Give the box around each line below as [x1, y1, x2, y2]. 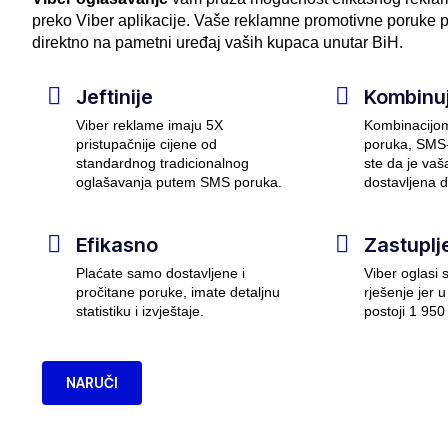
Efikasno [76, 233, 158, 258]
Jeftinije [76, 85, 153, 110]
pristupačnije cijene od [76, 136, 217, 153]
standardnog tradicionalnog [76, 155, 249, 172]
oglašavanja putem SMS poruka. [76, 174, 282, 191]
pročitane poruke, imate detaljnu [76, 284, 280, 301]
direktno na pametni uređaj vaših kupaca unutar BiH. [32, 34, 403, 52]
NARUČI [66, 374, 118, 392]
